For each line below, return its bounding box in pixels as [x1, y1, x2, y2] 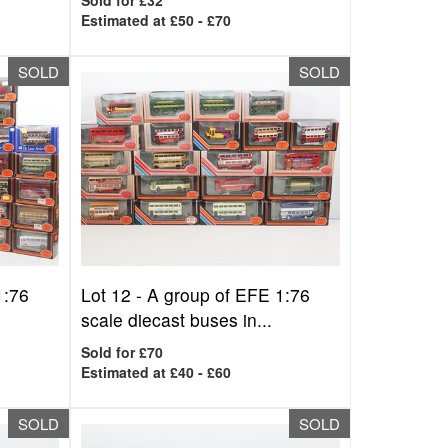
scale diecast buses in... [81, 307, 273, 332]
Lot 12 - [81, 282, 148, 307]
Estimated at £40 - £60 [81, 362, 232, 382]
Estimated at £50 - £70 [81, 10, 232, 30]
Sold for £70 [81, 342, 164, 362]
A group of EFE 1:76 [147, 282, 311, 307]
